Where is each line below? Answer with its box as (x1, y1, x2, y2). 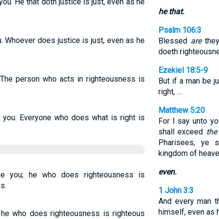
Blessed (158, 36, 191, 45)
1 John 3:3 (158, 186, 194, 195)
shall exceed (158, 127, 206, 136)
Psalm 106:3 (158, 25, 201, 35)
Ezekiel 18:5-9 (158, 66, 208, 75)
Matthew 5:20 (158, 106, 205, 115)
